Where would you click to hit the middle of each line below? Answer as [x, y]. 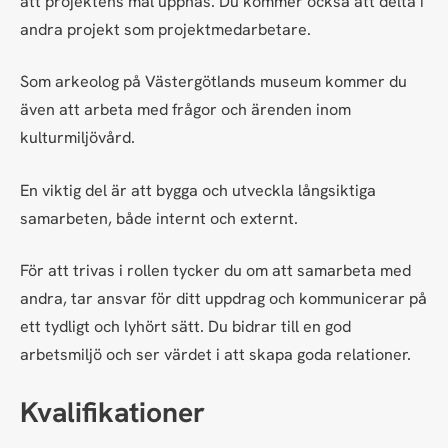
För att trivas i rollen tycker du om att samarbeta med [215, 270]
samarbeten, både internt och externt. [159, 218]
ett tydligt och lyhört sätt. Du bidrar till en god [185, 326]
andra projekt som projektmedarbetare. [165, 30]
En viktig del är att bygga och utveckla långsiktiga [198, 190]
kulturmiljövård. [77, 138]
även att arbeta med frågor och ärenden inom [185, 110]
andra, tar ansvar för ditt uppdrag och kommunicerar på [223, 298]
